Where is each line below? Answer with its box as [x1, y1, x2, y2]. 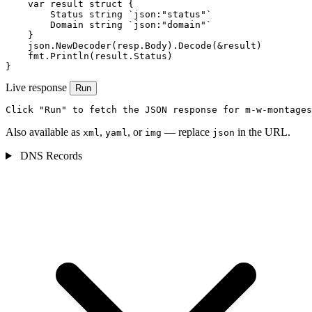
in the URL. [235, 126, 290, 139]
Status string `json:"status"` [6, 9, 212, 20]
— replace [162, 126, 212, 139]
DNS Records [17, 150, 82, 162]
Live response [6, 81, 67, 94]
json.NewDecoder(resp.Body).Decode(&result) [6, 40, 262, 52]
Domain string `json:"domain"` [6, 19, 212, 31]
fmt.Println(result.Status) [6, 51, 173, 62]
